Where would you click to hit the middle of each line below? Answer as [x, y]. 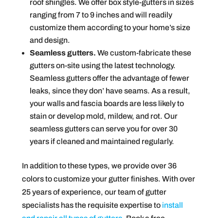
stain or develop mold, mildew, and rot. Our [103, 116]
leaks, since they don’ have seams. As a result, [110, 91]
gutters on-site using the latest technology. [102, 66]
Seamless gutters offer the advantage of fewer [109, 78]
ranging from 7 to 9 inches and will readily [101, 15]
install [172, 205]
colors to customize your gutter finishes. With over [108, 179]
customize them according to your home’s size [110, 28]
